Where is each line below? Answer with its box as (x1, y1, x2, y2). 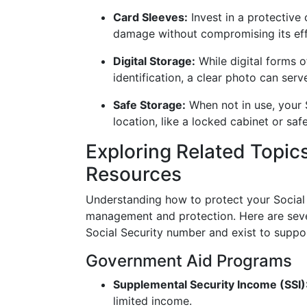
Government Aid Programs (86, 251, 292, 271)
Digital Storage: (113, 54, 195, 68)
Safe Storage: (113, 98, 186, 112)
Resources (86, 162, 182, 186)
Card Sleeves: (113, 10, 188, 24)
